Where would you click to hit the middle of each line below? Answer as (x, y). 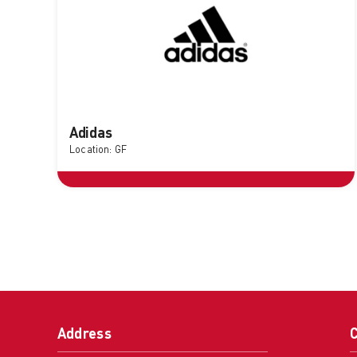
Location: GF (98, 151)
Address (84, 335)
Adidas (90, 134)
